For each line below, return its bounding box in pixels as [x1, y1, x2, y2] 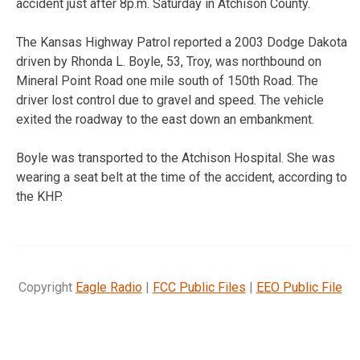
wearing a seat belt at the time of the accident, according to [16, 169, 347, 185]
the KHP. [16, 188, 63, 204]
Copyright [18, 279, 76, 295]
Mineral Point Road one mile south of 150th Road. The [16, 72, 318, 88]
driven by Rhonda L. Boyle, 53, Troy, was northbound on [16, 53, 321, 69]
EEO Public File [256, 279, 342, 295]
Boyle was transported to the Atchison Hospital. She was [16, 149, 335, 166]
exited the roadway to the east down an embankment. [16, 111, 314, 127]
